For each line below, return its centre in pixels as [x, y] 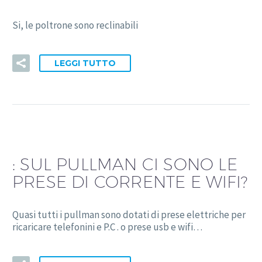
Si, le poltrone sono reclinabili [79, 25]
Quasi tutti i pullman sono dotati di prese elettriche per [129, 215]
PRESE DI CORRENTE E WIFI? [130, 181]
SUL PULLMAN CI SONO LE [129, 164]
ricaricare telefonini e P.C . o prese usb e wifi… [107, 227]
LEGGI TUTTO [85, 63]
